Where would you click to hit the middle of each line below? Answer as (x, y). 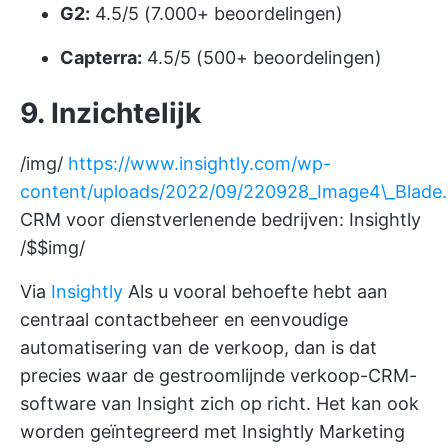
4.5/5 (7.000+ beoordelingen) (216, 13)
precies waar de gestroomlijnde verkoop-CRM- (218, 375)
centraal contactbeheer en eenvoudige (184, 319)
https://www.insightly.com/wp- (199, 163)
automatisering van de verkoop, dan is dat (198, 347)
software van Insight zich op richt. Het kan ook (219, 403)
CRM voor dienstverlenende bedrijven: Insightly (220, 219)
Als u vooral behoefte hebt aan (255, 291)
